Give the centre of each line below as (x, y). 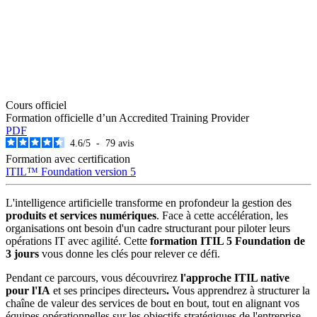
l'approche (206, 277)
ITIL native (262, 277)
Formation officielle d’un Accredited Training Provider (127, 117)
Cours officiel (36, 105)
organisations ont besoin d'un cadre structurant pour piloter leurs (148, 228)
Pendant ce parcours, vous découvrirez (93, 277)
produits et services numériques (81, 215)
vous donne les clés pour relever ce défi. (129, 253)
